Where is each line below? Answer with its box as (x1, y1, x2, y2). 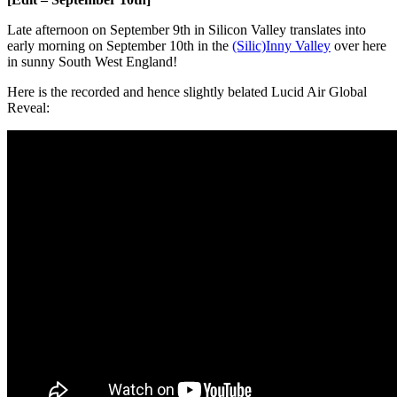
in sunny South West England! (7, 54, 177, 70)
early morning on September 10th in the (7, 38, 232, 54)
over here (331, 38, 386, 54)
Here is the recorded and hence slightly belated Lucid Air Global (7, 84, 367, 100)
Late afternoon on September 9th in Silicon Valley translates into (7, 22, 366, 38)
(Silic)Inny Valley (232, 38, 331, 54)
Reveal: (7, 100, 50, 116)
